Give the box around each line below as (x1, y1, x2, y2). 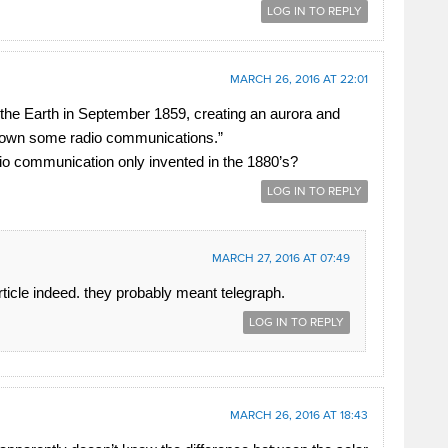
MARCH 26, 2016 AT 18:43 (230, 407, 368, 423)
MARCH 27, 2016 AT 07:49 (212, 250, 351, 266)
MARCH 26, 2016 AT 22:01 (230, 71, 368, 87)
